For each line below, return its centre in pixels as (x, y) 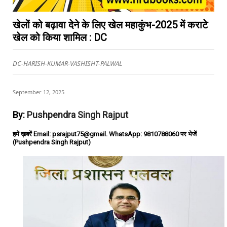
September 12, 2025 (39, 92)
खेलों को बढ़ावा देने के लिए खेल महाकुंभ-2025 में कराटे (110, 25)
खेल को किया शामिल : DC (60, 37)
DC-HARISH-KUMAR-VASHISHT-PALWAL (67, 63)
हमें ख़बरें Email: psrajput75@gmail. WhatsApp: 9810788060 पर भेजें (105, 134)
